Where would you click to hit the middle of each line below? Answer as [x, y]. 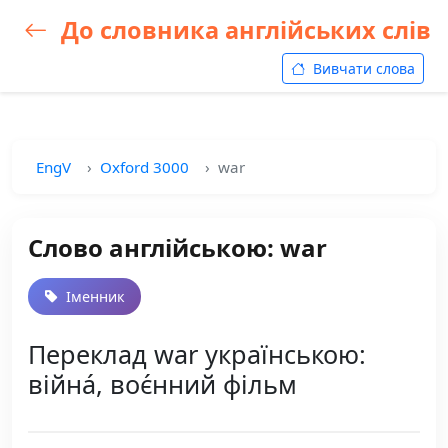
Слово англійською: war [177, 247]
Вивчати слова [362, 68]
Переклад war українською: [197, 354]
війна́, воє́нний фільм [162, 384]
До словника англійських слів [243, 30]
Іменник [93, 296]
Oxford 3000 [144, 167]
